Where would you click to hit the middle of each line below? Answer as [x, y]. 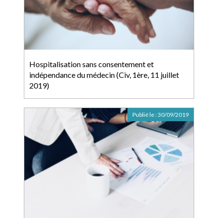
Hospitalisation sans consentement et [91, 64]
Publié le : [145, 115]
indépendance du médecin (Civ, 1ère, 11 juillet [104, 75]
